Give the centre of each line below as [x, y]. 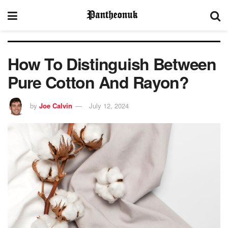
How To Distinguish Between [112, 64]
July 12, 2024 [109, 105]
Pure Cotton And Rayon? [98, 82]
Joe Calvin [56, 105]
